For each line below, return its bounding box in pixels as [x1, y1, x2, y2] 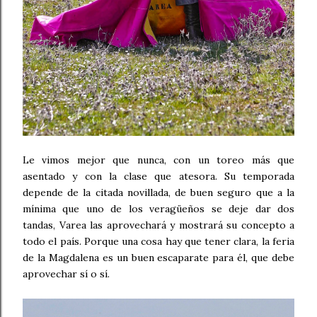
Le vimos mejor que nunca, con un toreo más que [23, 154, 294, 167]
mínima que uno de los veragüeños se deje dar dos [23, 202, 294, 216]
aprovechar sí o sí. [23, 267, 113, 281]
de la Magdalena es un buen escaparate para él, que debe [23, 251, 294, 265]
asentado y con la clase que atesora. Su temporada [23, 170, 294, 183]
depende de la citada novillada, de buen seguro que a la [23, 186, 294, 200]
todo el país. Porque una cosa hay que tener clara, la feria [23, 235, 294, 248]
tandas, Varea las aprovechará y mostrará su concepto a [23, 219, 294, 232]
